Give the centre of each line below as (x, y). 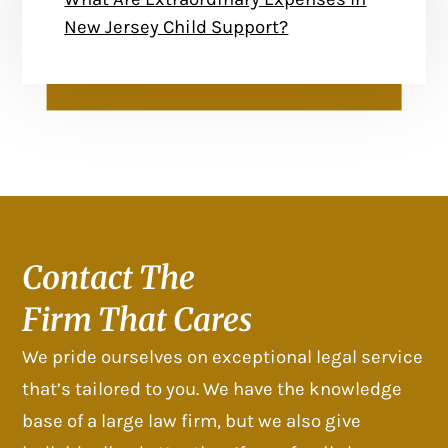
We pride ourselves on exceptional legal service (223, 356)
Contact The (109, 277)
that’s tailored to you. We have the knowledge (212, 388)
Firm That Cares (137, 319)
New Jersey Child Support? (176, 27)
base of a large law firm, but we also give (192, 420)
